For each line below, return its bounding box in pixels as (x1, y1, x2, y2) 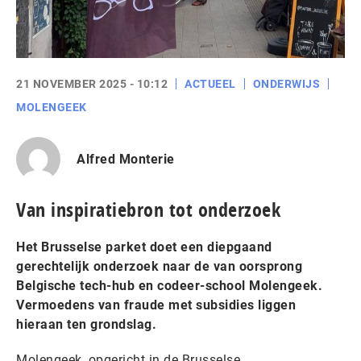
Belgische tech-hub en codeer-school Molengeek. (16, 278, 322, 293)
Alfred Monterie (77, 151, 175, 167)
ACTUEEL (185, 77, 236, 90)
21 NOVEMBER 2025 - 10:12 (16, 77, 168, 90)
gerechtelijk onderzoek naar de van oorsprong (16, 259, 302, 274)
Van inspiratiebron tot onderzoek (16, 197, 280, 222)
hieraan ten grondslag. (16, 317, 160, 332)
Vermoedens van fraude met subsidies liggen (16, 297, 296, 313)
